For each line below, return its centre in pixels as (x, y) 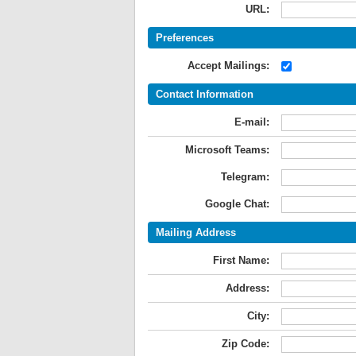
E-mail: (252, 122)
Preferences (185, 38)
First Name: (241, 260)
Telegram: (245, 177)
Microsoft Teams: (227, 150)
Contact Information (205, 94)
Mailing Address (196, 232)
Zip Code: (246, 344)
